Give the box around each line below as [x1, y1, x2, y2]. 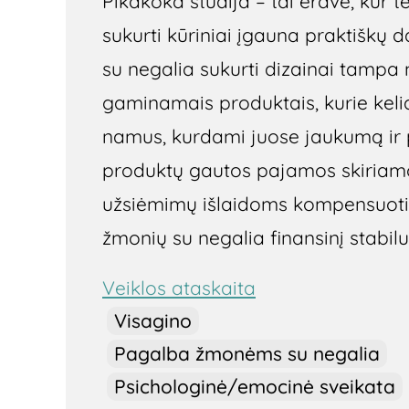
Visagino [114, 309, 192, 333]
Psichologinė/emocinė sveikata [114, 374, 395, 399]
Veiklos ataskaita [102, 276, 256, 300]
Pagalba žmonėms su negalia [114, 341, 380, 366]
